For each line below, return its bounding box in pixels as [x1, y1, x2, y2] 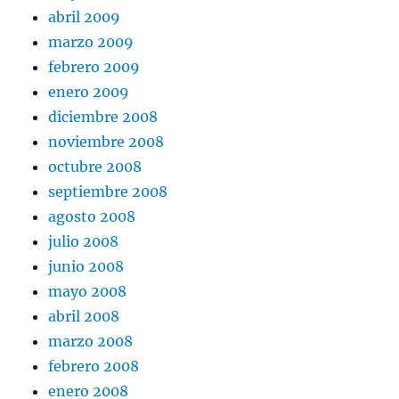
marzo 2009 [48, 33, 134, 52]
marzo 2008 [48, 332, 134, 351]
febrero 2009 [48, 58, 141, 77]
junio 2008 [48, 257, 125, 276]
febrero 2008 [48, 357, 140, 376]
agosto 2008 [48, 208, 136, 226]
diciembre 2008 [48, 108, 159, 126]
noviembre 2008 [48, 133, 165, 151]
